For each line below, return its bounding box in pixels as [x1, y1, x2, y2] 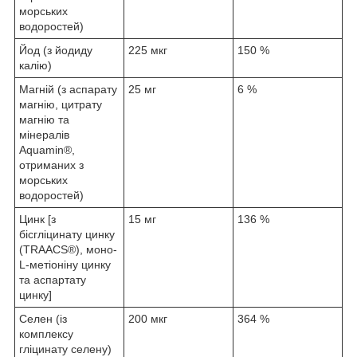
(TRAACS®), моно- [19, 242, 117, 256]
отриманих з [19, 158, 84, 171]
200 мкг [128, 312, 167, 325]
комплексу [19, 327, 73, 340]
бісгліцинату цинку [19, 227, 115, 241]
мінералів [19, 127, 69, 141]
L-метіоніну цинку [19, 257, 111, 271]
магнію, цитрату [19, 97, 102, 111]
